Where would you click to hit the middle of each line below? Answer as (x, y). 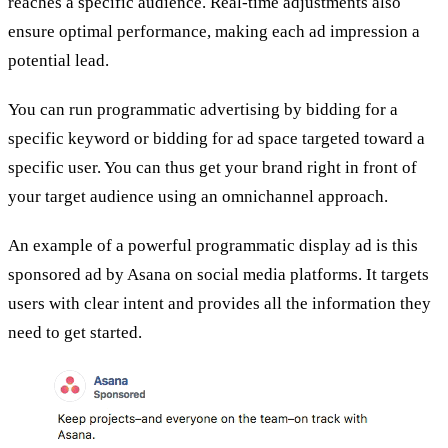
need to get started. (75, 333)
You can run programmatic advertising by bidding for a (203, 110)
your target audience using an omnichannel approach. (198, 197)
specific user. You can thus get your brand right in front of (212, 168)
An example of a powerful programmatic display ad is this (213, 246)
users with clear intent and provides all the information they (219, 304)
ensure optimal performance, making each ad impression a (214, 32)
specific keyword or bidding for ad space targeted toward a (216, 139)
